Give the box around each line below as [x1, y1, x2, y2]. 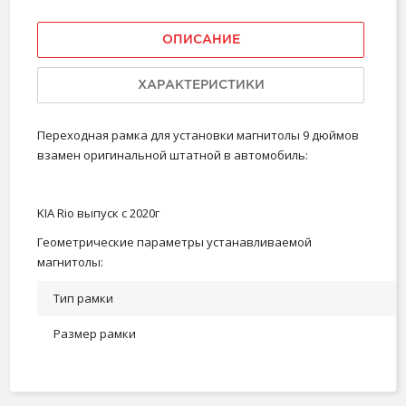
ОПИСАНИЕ [161, 34, 240, 45]
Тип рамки [53, 289, 113, 306]
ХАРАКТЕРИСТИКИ [137, 79, 265, 91]
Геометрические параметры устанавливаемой [37, 233, 312, 250]
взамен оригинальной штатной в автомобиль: [37, 146, 308, 163]
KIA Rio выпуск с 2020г [37, 204, 159, 221]
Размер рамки [53, 324, 136, 342]
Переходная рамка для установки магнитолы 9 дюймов [37, 126, 359, 143]
